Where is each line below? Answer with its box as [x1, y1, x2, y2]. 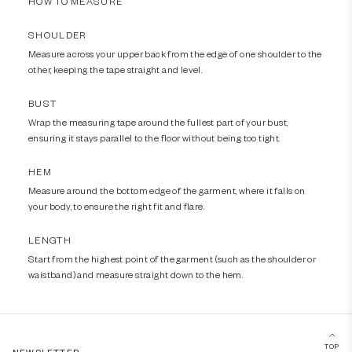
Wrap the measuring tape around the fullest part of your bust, [28, 115, 288, 127]
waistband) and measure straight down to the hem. [28, 268, 244, 280]
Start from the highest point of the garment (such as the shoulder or [28, 252, 317, 264]
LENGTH [28, 233, 71, 245]
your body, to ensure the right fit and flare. [28, 200, 204, 211]
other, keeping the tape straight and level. [28, 63, 203, 75]
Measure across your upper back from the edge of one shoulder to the [28, 47, 322, 59]
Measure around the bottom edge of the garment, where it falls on [28, 184, 306, 196]
